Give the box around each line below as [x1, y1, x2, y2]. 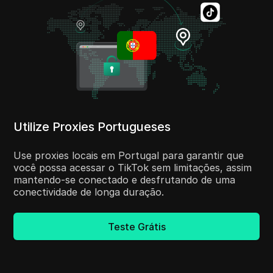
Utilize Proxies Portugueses [13, 119, 171, 135]
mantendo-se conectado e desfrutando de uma [13, 174, 236, 186]
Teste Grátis [107, 220, 166, 233]
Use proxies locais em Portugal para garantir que [13, 149, 244, 162]
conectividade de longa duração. [13, 186, 165, 199]
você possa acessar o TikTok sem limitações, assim [13, 161, 252, 174]
